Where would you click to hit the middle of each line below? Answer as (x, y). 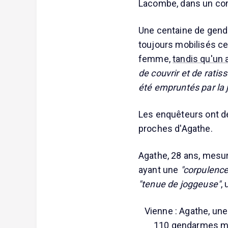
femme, (156, 59)
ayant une (160, 169)
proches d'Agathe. (176, 128)
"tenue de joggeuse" (180, 184)
